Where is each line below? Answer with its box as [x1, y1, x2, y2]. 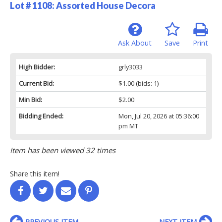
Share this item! [10, 168, 59, 178]
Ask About [118, 38, 152, 48]
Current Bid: [19, 78, 54, 88]
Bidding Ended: [19, 111, 63, 120]
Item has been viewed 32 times [10, 145, 115, 155]
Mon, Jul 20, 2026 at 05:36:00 [118, 111, 199, 120]
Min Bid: [19, 95, 42, 104]
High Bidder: [19, 62, 55, 71]
